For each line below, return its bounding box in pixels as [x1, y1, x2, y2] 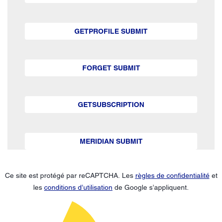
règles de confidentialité [135, 171, 210, 179]
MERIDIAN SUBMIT [79, 137, 143, 145]
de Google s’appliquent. [112, 183, 189, 191]
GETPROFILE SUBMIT [74, 27, 148, 35]
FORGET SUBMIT [82, 63, 140, 72]
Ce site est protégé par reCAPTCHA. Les [4, 171, 135, 179]
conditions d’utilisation [44, 183, 112, 191]
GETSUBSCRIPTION [78, 100, 144, 109]
